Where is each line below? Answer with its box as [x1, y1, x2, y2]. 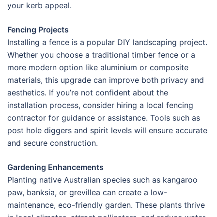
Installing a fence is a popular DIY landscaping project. [7, 37, 207, 47]
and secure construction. [7, 138, 98, 148]
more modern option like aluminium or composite [7, 62, 188, 73]
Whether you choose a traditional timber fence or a [7, 50, 195, 60]
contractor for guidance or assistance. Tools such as [7, 113, 200, 123]
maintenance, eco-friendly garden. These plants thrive [7, 200, 205, 210]
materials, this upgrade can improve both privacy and [7, 75, 204, 85]
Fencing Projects [7, 25, 69, 35]
